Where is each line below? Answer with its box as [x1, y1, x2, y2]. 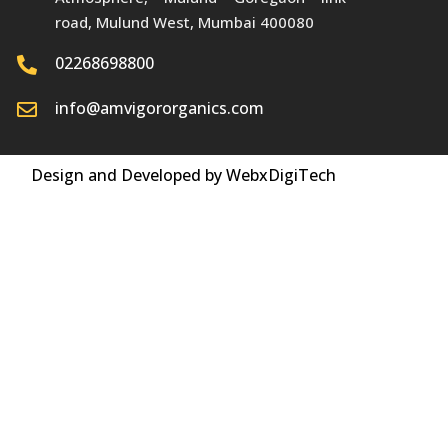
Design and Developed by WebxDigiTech [30, 164, 336, 187]
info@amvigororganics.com [55, 96, 265, 119]
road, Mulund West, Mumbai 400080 [55, 11, 315, 32]
